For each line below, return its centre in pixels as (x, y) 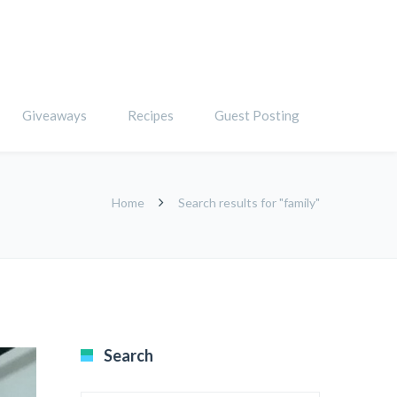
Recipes (151, 115)
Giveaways (54, 115)
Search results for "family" (249, 202)
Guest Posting (257, 115)
